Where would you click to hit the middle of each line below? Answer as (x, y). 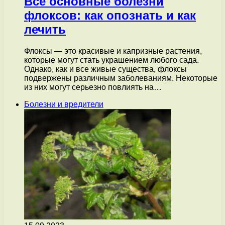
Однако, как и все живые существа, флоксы (105, 69)
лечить (45, 30)
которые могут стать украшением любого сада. (111, 60)
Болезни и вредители (64, 104)
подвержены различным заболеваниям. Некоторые (121, 78)
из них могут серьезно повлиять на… (93, 87)
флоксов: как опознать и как (110, 16)
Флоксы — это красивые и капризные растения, (113, 51)
